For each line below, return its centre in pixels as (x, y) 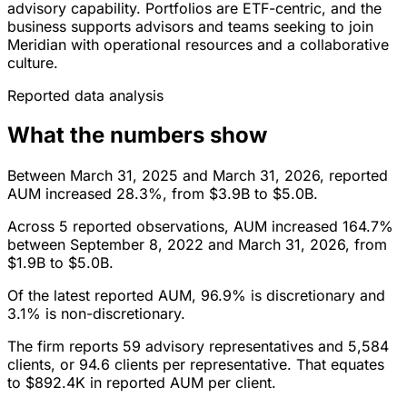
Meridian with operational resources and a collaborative (198, 44)
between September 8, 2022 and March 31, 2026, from (197, 245)
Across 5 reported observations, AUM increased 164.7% (200, 227)
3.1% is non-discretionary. (96, 314)
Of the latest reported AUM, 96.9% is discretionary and (196, 296)
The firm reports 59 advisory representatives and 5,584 (198, 347)
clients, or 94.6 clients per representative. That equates (196, 365)
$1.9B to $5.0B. (60, 263)
